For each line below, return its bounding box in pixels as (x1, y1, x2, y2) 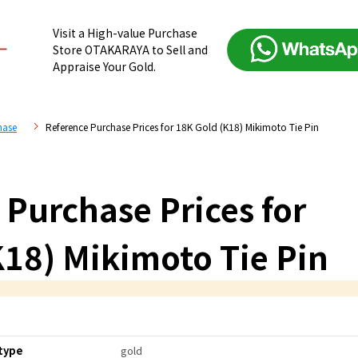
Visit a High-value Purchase (53, 25, 198, 42)
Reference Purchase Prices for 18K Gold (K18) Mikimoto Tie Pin (46, 119, 319, 133)
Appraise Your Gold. (53, 58, 157, 75)
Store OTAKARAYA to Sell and (53, 42, 209, 58)
